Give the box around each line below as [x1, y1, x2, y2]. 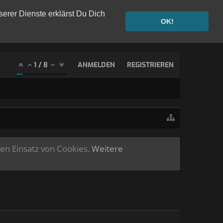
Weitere [92, 142, 123, 154]
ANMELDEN [78, 60, 115, 70]
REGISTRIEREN [127, 60, 174, 70]
